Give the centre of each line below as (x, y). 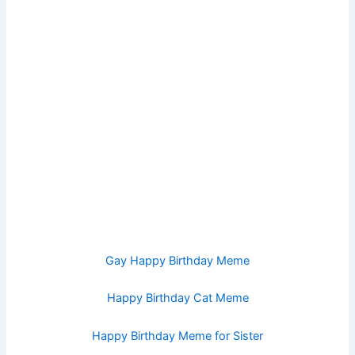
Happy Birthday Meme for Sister (177, 336)
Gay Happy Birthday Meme (177, 260)
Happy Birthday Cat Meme (177, 298)
